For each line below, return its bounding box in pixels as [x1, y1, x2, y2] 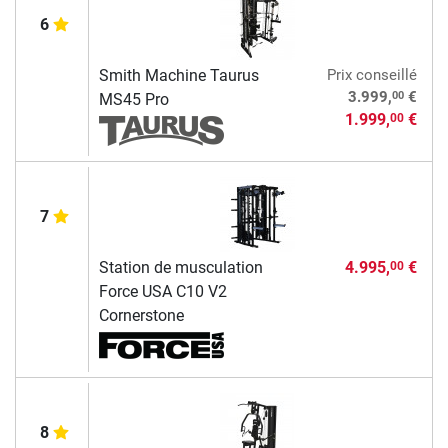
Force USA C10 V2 [98, 282, 227, 302]
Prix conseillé [326, 66, 417, 85]
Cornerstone [98, 306, 184, 326]
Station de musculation [98, 258, 263, 278]
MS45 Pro [98, 90, 169, 110]
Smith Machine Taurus [98, 66, 259, 86]
